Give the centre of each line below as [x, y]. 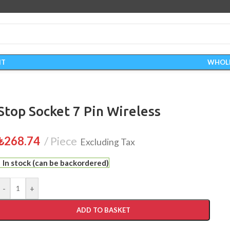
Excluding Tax [108, 142]
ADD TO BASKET [104, 210]
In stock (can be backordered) [55, 163]
